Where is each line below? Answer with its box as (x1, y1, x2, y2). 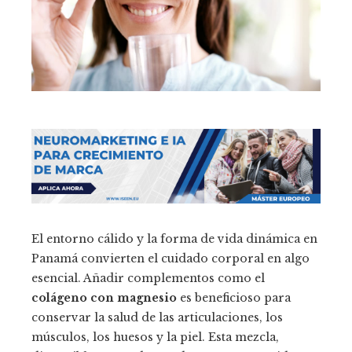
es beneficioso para (177, 291, 291, 306)
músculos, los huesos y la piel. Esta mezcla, (31, 330, 279, 345)
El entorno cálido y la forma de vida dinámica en (31, 232, 317, 247)
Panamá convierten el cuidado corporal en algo (31, 251, 310, 266)
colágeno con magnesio (31, 291, 177, 306)
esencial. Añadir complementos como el (31, 271, 265, 286)
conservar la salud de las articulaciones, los (31, 310, 283, 325)
